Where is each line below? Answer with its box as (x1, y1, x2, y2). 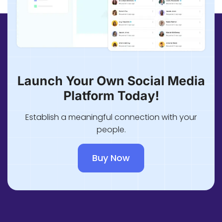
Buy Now (92, 151, 130, 164)
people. (96, 123, 126, 135)
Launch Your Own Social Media (17, 73, 205, 88)
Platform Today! (63, 88, 159, 103)
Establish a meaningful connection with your (25, 111, 197, 123)
